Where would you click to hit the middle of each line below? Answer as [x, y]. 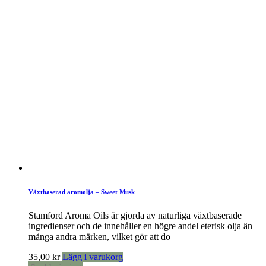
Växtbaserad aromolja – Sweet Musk [82, 191]
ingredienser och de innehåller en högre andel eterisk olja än [140, 226]
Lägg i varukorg [93, 256]
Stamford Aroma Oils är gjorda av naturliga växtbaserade [135, 215]
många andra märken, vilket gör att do [99, 236]
